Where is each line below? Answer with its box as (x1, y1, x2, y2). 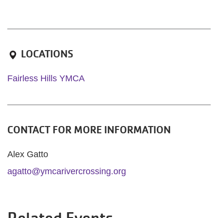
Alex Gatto (7, 149, 48, 159)
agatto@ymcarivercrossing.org (7, 166, 126, 176)
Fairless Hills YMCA (7, 73, 85, 83)
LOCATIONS (21, 48, 73, 60)
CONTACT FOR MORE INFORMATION (7, 124, 171, 136)
